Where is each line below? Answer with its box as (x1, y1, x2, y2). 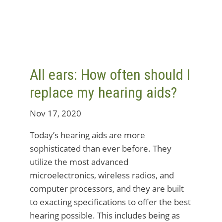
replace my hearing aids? (30, 84, 177, 101)
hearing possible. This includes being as (30, 210, 180, 221)
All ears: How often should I (30, 66, 190, 83)
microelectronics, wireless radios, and (30, 169, 174, 181)
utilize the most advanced (30, 156, 128, 167)
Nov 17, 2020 (30, 108, 81, 119)
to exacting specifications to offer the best (30, 196, 191, 208)
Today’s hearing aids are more (30, 129, 145, 141)
